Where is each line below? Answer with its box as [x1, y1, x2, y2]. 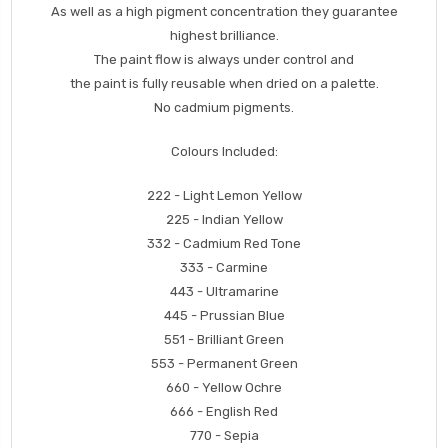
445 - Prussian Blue [163, 308, 285, 324]
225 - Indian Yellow [165, 212, 283, 228]
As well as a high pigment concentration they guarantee [50, 4, 398, 20]
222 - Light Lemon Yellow [146, 188, 302, 204]
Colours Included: [170, 144, 278, 160]
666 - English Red [170, 404, 278, 420]
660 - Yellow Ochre [166, 380, 282, 396]
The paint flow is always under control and [94, 52, 354, 68]
